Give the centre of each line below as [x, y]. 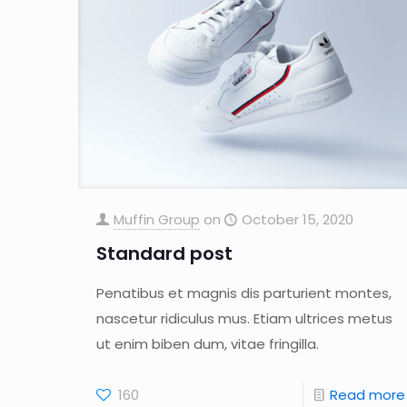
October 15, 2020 [297, 219]
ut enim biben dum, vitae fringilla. [207, 343]
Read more [367, 394]
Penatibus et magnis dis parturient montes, [243, 293]
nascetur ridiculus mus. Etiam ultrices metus [244, 318]
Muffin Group [156, 219]
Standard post [164, 253]
